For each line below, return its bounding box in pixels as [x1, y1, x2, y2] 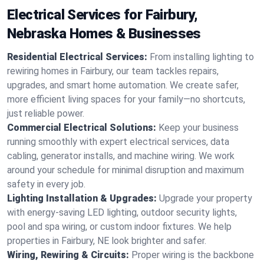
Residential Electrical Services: [7, 51, 147, 62]
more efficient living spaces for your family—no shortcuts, [7, 94, 245, 105]
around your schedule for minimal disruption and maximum [7, 164, 244, 176]
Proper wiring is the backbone [131, 249, 254, 260]
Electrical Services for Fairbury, [7, 6, 198, 23]
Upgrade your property [159, 193, 252, 204]
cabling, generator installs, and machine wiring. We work [7, 150, 235, 161]
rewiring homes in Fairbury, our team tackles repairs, [7, 65, 219, 77]
